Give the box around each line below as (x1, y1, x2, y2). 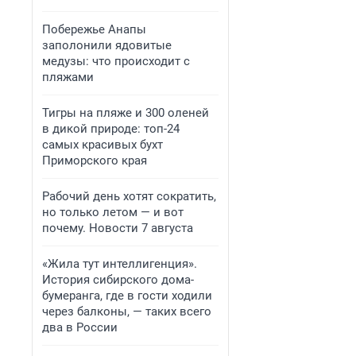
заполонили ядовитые (42, 38, 172, 52)
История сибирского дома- (42, 273, 194, 287)
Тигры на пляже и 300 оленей (42, 106, 209, 120)
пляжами (42, 70, 94, 84)
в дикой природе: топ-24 (42, 122, 180, 136)
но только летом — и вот (42, 205, 184, 219)
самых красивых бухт (42, 137, 163, 152)
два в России (42, 320, 118, 335)
